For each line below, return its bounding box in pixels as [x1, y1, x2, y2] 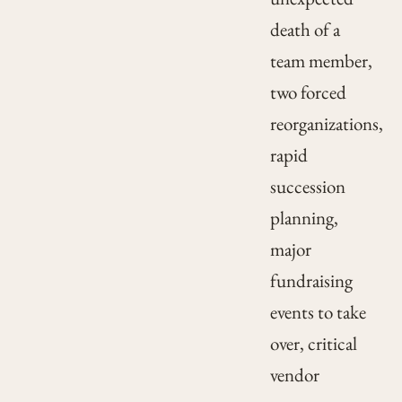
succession [269, 174, 345, 199]
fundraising [269, 268, 353, 293]
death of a [269, 17, 340, 42]
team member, [269, 48, 372, 74]
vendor [269, 363, 319, 388]
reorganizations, [269, 111, 383, 136]
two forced [269, 80, 346, 105]
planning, [269, 205, 338, 231]
